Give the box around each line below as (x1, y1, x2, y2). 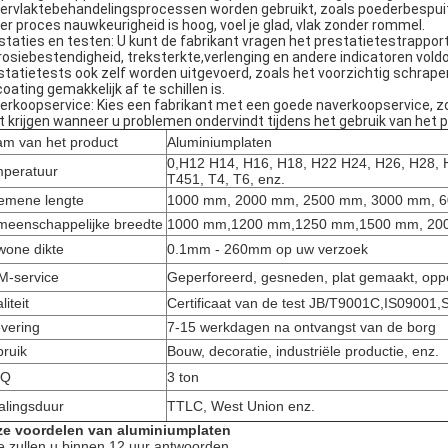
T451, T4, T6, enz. (167, 171, 285, 187)
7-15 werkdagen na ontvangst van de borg (167, 319, 436, 335)
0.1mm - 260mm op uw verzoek (167, 241, 368, 257)
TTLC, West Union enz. (167, 398, 315, 414)
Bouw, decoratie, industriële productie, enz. (167, 343, 439, 359)
